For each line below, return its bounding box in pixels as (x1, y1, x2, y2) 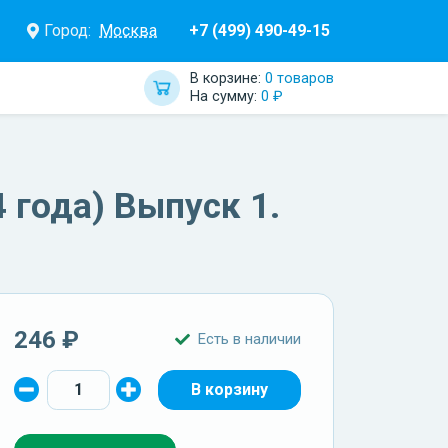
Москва (99, 20, 157, 40)
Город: (44, 20, 91, 40)
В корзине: (190, 69, 265, 87)
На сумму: (190, 87, 261, 105)
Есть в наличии (198, 330, 302, 349)
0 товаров (265, 69, 334, 87)
